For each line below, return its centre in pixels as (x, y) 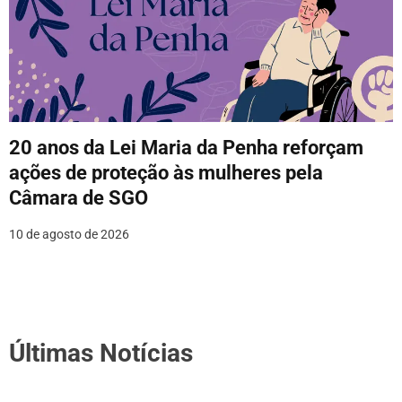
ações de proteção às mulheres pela (166, 173)
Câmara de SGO (79, 198)
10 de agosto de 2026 (69, 235)
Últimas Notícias (101, 354)
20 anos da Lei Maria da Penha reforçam (186, 148)
